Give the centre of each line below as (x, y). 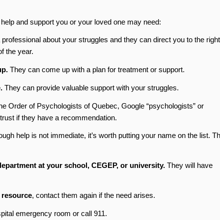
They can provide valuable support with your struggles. (90, 87)
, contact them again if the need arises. (93, 195)
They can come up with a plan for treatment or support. (96, 69)
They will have (190, 165)
